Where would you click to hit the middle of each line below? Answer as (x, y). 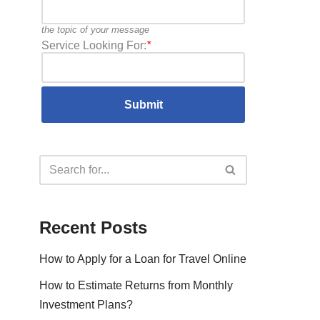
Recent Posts (93, 227)
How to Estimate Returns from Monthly (136, 285)
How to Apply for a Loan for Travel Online (143, 259)
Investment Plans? (86, 304)
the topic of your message (96, 29)
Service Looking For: (94, 45)
